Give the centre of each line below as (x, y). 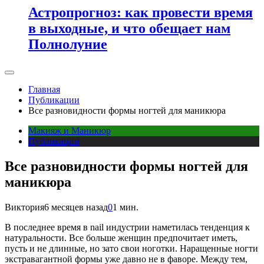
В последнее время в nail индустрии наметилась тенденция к (127, 227)
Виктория (24, 207)
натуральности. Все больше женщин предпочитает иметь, (121, 237)
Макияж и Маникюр (70, 130)
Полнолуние (68, 44)
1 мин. (126, 207)
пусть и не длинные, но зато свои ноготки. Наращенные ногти (131, 248)
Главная (44, 89)
